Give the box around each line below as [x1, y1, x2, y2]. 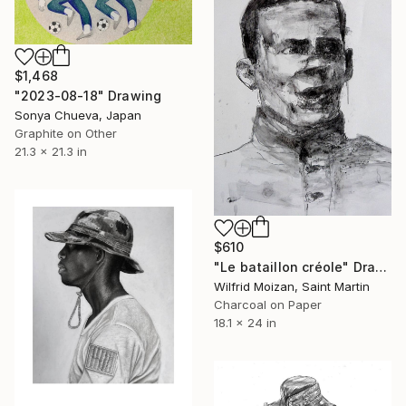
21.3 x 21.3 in [14, 144, 87, 159]
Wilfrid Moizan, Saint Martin [214, 279, 370, 295]
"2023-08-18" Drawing [14, 88, 162, 104]
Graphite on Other [14, 126, 117, 141]
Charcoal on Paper [214, 297, 322, 313]
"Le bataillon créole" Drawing [375, 259, 388, 275]
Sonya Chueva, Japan [14, 108, 141, 123]
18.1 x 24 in [214, 315, 276, 331]
